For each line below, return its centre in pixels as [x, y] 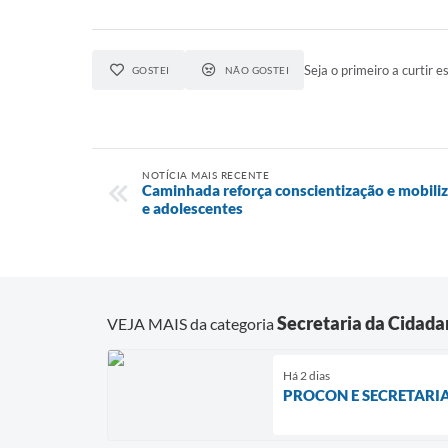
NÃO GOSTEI [257, 70]
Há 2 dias [306, 375]
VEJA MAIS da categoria [192, 323]
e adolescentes [192, 208]
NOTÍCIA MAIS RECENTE [205, 175]
